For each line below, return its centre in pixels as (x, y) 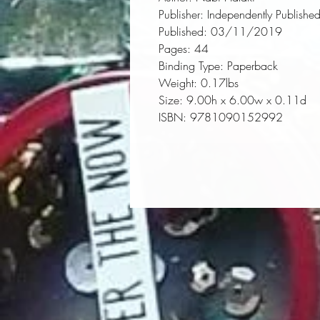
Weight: (178, 83)
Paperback (251, 66)
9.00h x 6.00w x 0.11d (245, 100)
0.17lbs (218, 83)
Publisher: (181, 14)
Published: (183, 31)
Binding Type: (191, 66)
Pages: (175, 49)
